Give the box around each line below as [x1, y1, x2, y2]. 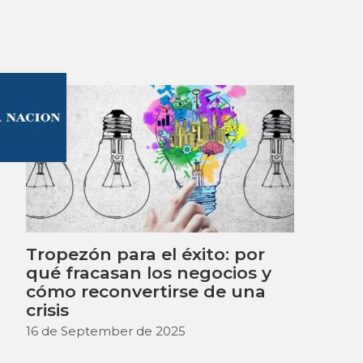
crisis [25, 299, 69, 320]
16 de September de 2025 [25, 322, 186, 339]
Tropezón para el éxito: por [25, 243, 265, 264]
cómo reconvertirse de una [25, 280, 266, 301]
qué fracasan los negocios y [25, 262, 271, 283]
